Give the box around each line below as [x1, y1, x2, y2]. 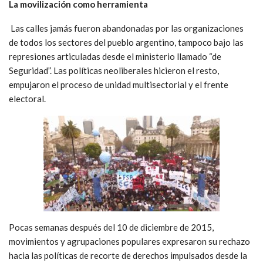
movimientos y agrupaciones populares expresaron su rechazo [9, 235, 250, 247]
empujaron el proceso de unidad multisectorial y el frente [9, 79, 228, 90]
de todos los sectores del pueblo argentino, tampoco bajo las [9, 36, 244, 48]
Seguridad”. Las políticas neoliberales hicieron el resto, [9, 65, 219, 76]
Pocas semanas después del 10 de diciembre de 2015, [9, 221, 214, 232]
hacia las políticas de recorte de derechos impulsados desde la [9, 249, 247, 261]
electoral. [9, 93, 46, 104]
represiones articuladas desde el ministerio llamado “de [9, 50, 221, 62]
